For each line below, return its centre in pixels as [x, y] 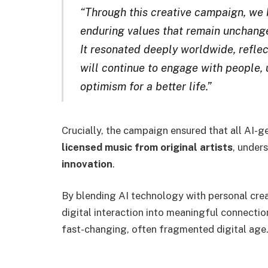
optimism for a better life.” [146, 86]
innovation [87, 164]
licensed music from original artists [147, 147]
